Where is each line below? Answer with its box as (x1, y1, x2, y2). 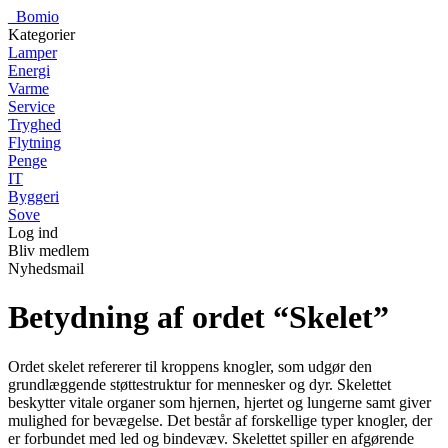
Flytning (8, 134, 61, 151)
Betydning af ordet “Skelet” (8, 299, 389, 336)
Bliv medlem (8, 242, 89, 259)
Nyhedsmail (8, 260, 84, 277)
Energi (8, 62, 50, 79)
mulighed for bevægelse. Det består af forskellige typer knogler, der (8, 411, 432, 429)
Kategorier (8, 26, 75, 43)
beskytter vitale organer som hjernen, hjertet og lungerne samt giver (8, 393, 431, 411)
